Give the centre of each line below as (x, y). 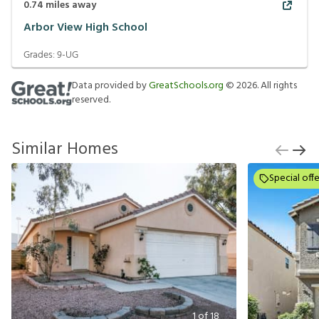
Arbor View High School (85, 27)
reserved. (91, 100)
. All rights (277, 86)
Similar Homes (65, 150)
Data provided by (110, 86)
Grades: (40, 56)
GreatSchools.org (186, 86)
